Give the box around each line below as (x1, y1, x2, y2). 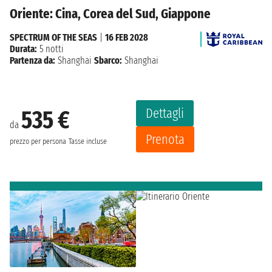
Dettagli (146, 104, 184, 121)
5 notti (37, 42, 64, 55)
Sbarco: (94, 54, 122, 66)
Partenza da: (10, 54, 55, 66)
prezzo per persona (10, 137, 66, 147)
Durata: (10, 42, 37, 55)
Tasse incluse (69, 137, 107, 147)
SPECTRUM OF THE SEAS (10, 31, 97, 43)
